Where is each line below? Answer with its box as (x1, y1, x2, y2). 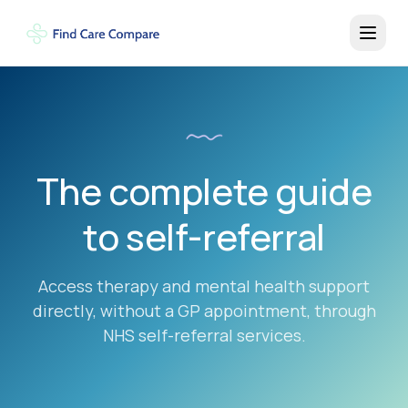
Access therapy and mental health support (38, 275, 370, 297)
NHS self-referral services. (102, 324, 306, 346)
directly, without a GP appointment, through (32, 300, 376, 321)
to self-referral (83, 211, 325, 261)
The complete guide (36, 166, 372, 216)
